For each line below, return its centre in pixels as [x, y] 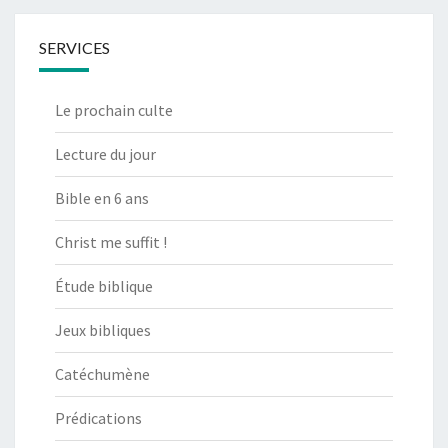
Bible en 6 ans [102, 198]
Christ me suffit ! [111, 242]
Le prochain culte [114, 110]
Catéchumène [102, 374]
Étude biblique [104, 286]
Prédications [98, 418]
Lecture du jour [105, 154]
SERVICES [74, 48]
